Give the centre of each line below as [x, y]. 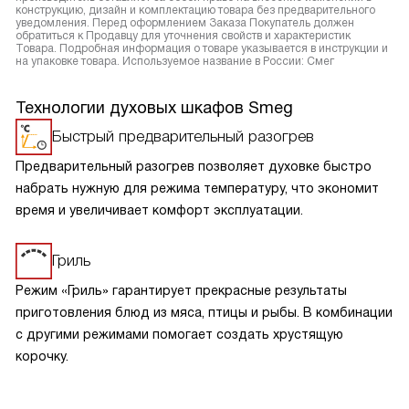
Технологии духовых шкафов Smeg [154, 108]
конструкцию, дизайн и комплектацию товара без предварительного [195, 10]
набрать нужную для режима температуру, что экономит [197, 189]
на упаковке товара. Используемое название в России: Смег [175, 62]
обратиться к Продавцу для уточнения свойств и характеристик [183, 36]
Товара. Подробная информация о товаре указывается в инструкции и [202, 49]
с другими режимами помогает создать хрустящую [179, 335]
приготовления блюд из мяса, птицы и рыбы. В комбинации [204, 313]
